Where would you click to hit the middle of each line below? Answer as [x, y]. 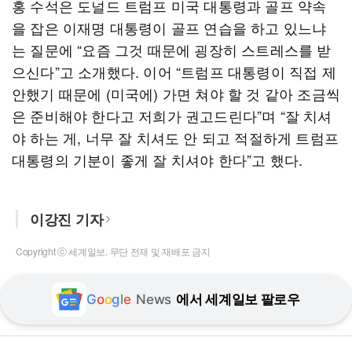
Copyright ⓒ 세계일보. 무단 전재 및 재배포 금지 [113, 251]
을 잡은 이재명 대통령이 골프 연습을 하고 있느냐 [169, 27]
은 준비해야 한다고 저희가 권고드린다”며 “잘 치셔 [172, 115]
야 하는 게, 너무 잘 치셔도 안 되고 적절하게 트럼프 [176, 137]
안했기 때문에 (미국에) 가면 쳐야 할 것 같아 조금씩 [176, 93]
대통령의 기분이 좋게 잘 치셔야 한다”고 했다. [158, 159]
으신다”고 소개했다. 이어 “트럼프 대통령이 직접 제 [174, 71]
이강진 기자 [67, 219]
